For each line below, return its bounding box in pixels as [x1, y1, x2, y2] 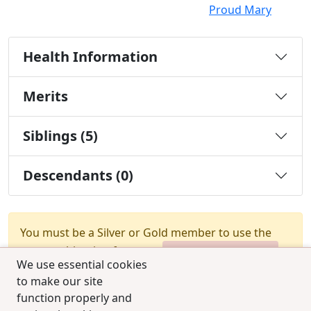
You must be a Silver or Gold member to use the [20, 225, 271, 241]
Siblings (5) [23, 126, 98, 146]
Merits [23, 87, 68, 106]
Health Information [23, 47, 158, 67]
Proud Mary [209, 2, 271, 18]
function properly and [17, 290, 132, 305]
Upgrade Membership [169, 245, 272, 259]
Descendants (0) [23, 166, 133, 185]
